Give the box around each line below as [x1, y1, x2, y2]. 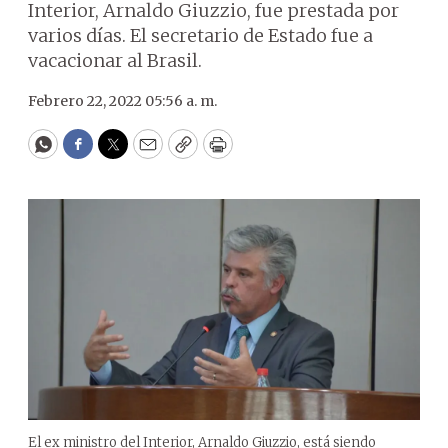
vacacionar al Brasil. [28, 49, 202, 72]
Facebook [76, 141, 161, 165]
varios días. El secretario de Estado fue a [28, 24, 373, 47]
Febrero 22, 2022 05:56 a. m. [28, 92, 217, 110]
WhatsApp [41, 141, 136, 165]
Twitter [111, 141, 179, 165]
